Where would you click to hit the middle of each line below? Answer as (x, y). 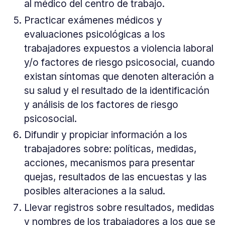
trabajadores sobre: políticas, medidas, (110, 149)
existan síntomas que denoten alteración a (119, 76)
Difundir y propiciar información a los (105, 135)
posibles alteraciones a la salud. (94, 191)
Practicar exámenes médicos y (93, 20)
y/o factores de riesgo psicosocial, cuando (119, 62)
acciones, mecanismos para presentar (109, 163)
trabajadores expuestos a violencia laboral (119, 48)
